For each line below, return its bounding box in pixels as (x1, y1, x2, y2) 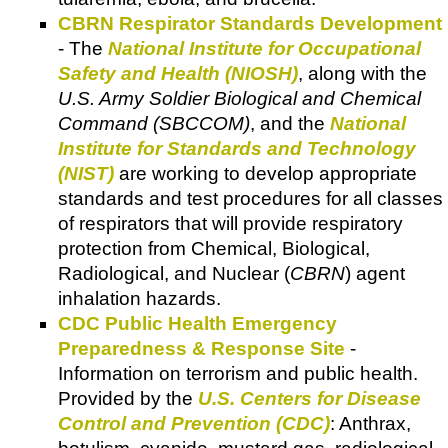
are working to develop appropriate (114, 163, 417, 185)
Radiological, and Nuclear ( (58, 263, 290, 285)
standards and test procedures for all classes (58, 188, 443, 210)
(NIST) (58, 163, 114, 185)
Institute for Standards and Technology (58, 138, 416, 160)
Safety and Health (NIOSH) (58, 63, 298, 85)
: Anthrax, (330, 413, 411, 435)
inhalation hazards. (58, 288, 221, 310)
